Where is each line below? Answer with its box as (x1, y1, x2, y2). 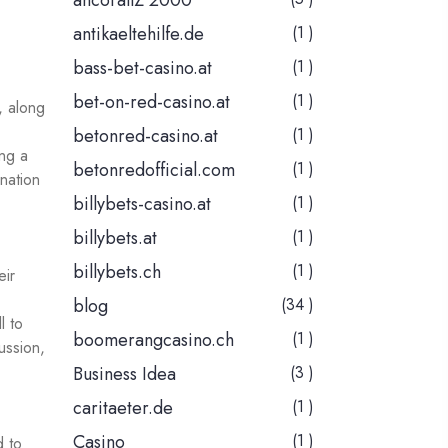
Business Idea (73, 361, 176, 388)
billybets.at (73, 225, 157, 252)
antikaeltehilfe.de (73, 21, 204, 48)
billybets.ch (73, 259, 161, 286)
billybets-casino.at (73, 191, 211, 218)
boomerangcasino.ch (73, 327, 234, 354)
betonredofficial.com (73, 157, 235, 184)
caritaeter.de (73, 395, 173, 422)
